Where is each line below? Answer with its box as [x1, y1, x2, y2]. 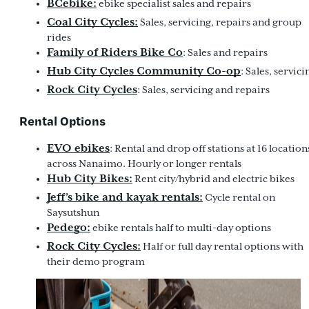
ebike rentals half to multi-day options [90, 221, 271, 234]
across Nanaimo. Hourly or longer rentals [47, 157, 241, 170]
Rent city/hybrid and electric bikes [132, 172, 295, 185]
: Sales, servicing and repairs [137, 84, 270, 97]
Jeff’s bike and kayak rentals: [47, 190, 203, 204]
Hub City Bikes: [47, 171, 132, 186]
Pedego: [47, 220, 90, 235]
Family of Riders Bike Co [47, 46, 183, 60]
